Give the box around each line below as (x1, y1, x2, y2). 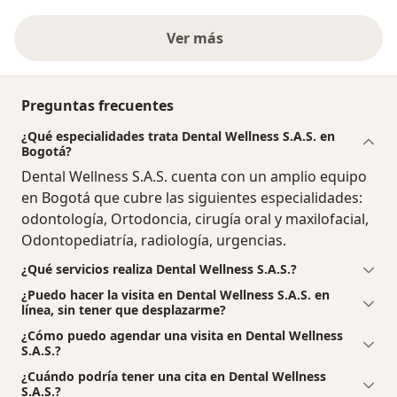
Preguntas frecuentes (21, 95, 174, 115)
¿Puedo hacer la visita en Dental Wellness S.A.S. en (21, 285, 330, 303)
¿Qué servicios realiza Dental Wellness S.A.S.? (21, 260, 297, 277)
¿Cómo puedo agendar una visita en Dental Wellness (21, 326, 343, 344)
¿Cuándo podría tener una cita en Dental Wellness (21, 367, 326, 385)
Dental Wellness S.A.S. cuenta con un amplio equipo (21, 166, 367, 186)
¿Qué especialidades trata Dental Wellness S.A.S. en (21, 127, 335, 144)
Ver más (167, 27, 230, 48)
